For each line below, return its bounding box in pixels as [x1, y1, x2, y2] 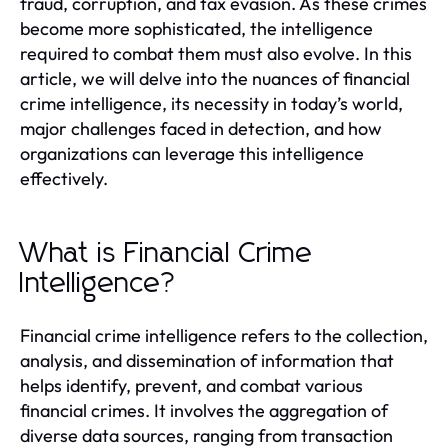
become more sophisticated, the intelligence [20, 16, 373, 40]
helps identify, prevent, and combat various [20, 373, 363, 397]
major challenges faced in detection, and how [20, 116, 382, 140]
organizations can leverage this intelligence [20, 141, 364, 165]
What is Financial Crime [20, 239, 313, 268]
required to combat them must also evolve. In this [20, 41, 412, 65]
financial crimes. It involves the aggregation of [20, 398, 388, 422]
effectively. [20, 166, 108, 190]
